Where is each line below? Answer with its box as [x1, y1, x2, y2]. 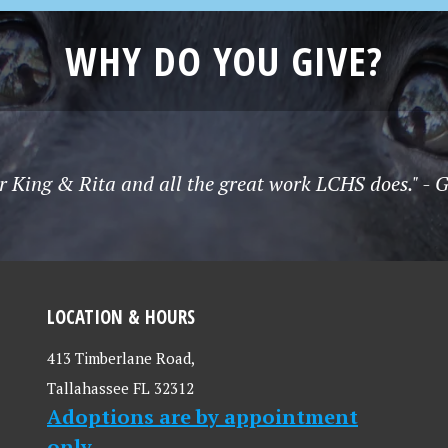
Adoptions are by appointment [47, 403, 358, 430]
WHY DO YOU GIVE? [65, 33, 383, 88]
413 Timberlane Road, [47, 348, 195, 368]
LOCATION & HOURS [47, 304, 195, 329]
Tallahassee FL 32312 [47, 378, 194, 398]
